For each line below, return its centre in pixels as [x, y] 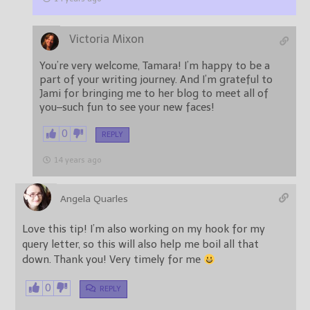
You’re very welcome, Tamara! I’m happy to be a [155, 66]
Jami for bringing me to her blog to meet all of [154, 94]
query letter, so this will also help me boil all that [140, 245]
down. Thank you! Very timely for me [113, 260]
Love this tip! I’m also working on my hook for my [144, 229]
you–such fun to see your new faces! [127, 108]
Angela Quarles [94, 199]
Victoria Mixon [107, 39]
